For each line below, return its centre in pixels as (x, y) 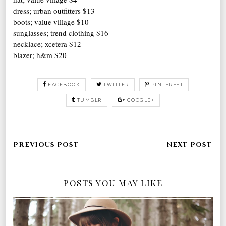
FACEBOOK (64, 84)
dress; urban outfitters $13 (54, 10)
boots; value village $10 (51, 21)
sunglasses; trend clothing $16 (61, 33)
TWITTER (116, 84)
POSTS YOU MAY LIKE (113, 182)
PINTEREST (167, 84)
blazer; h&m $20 (40, 55)
